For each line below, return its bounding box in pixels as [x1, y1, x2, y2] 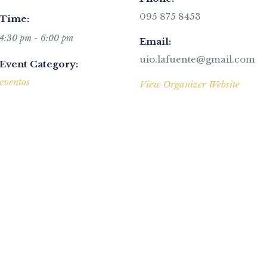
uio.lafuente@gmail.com [139, 53, 255, 65]
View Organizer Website [139, 78, 240, 90]
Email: [139, 35, 171, 47]
